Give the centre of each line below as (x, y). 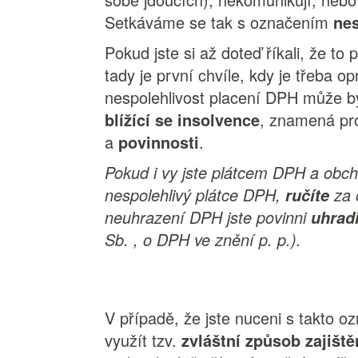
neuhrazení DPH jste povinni (208, 217)
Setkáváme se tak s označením (219, 22)
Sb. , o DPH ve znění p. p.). (203, 239)
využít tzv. (143, 340)
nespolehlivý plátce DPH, (195, 195)
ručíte (308, 195)
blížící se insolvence (183, 119)
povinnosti (159, 142)
